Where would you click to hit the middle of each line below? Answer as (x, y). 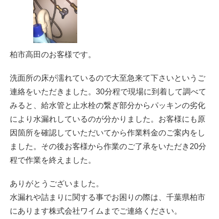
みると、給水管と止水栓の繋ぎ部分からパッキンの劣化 (108, 105)
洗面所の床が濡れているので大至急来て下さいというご (108, 78)
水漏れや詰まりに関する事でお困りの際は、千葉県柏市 (108, 197)
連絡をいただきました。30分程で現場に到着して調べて (108, 92)
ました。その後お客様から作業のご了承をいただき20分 (108, 146)
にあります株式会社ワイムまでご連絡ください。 (96, 211)
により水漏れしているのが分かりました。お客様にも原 (108, 119)
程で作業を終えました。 (53, 160)
